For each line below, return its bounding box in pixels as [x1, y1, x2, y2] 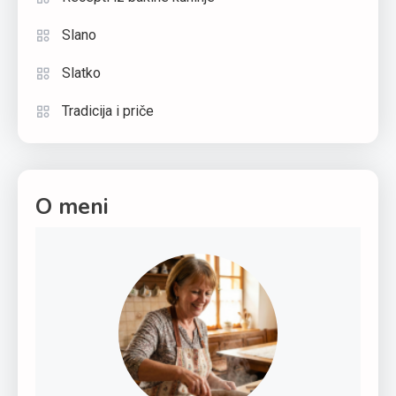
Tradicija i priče [62, 102, 154, 119]
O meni [35, 191, 109, 222]
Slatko [62, 64, 101, 81]
